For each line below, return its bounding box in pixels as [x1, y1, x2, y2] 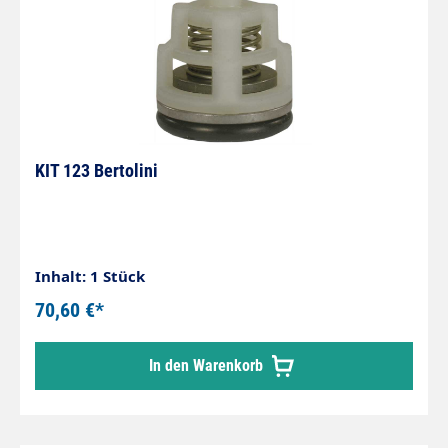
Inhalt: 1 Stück [35, 266, 145, 286]
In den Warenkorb [149, 356, 267, 375]
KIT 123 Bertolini [35, 160, 158, 181]
